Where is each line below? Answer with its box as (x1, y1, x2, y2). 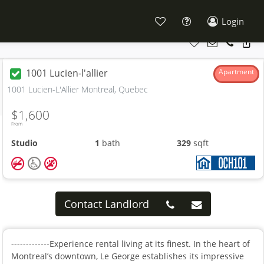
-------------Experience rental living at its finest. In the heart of (11, 237, 250, 249)
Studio (11, 137, 38, 148)
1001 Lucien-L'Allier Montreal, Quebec (7, 83, 148, 95)
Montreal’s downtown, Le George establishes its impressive (11, 250, 245, 262)
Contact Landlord (64, 196, 150, 211)
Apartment (218, 66, 254, 77)
